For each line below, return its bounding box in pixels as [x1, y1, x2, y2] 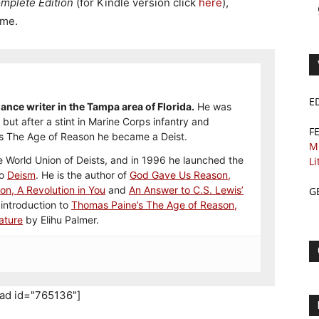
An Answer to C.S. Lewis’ [129, 184, 244, 196]
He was [194, 100, 231, 113]
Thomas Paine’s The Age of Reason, [71, 199, 237, 211]
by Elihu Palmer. [23, 214, 99, 226]
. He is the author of [36, 169, 130, 181]
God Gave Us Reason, [130, 169, 231, 181]
